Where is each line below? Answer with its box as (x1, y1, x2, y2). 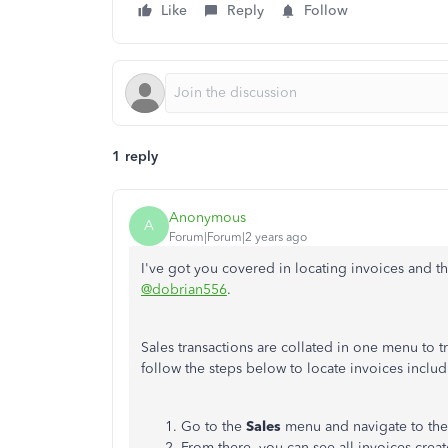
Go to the (181, 418, 246, 435)
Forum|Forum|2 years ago (169, 229, 307, 244)
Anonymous (169, 208, 246, 226)
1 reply (112, 148, 158, 165)
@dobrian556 (141, 281, 227, 298)
